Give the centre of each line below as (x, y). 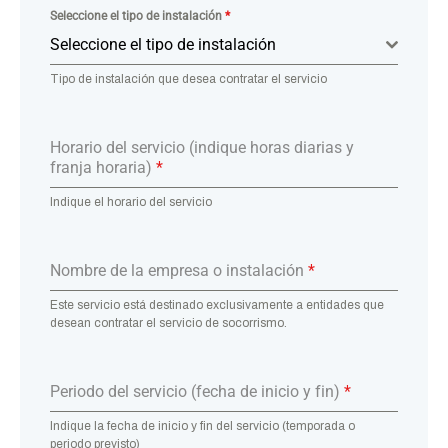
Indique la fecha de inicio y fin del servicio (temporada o (202, 426)
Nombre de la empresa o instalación (179, 270)
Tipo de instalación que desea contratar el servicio (188, 79)
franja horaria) (103, 167)
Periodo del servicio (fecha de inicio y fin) (197, 391)
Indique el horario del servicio (131, 202)
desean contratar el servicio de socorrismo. (168, 323)
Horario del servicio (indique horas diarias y (202, 147)
